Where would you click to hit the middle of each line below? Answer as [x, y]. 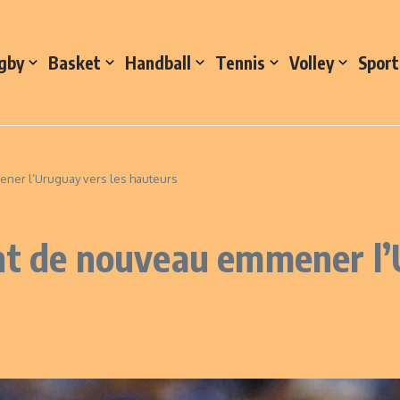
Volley [312, 62]
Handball [158, 62]
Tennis [240, 62]
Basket [75, 62]
